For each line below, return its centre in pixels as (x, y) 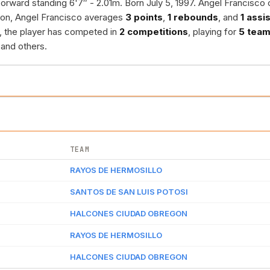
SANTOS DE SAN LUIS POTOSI (129, 192)
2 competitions (154, 32)
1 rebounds (193, 17)
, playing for (213, 32)
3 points (144, 17)
